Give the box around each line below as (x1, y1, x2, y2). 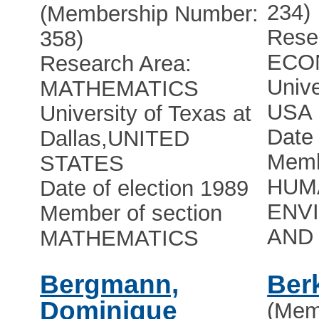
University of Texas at (40, 101, 252, 127)
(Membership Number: (40, 1, 259, 27)
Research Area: (40, 51, 192, 77)
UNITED (108, 126, 190, 152)
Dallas (40, 126, 102, 152)
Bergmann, (40, 270, 179, 300)
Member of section (40, 201, 223, 226)
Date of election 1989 (40, 176, 249, 202)
